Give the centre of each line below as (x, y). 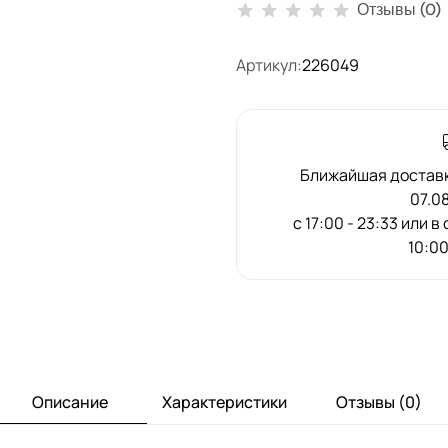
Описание (69, 402)
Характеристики (224, 402)
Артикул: (269, 65)
